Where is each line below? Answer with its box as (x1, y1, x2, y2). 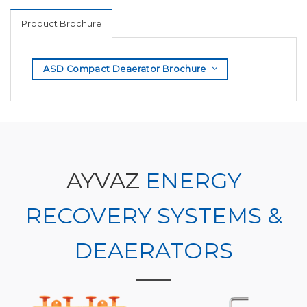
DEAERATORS (74, 236, 233, 264)
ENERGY (145, 167, 241, 194)
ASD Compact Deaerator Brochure (43, 63, 206, 74)
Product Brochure (21, 18, 101, 29)
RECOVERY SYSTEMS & (25, 201, 282, 229)
